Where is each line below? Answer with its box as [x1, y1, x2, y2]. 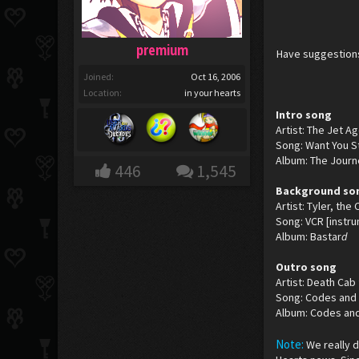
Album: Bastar [276, 229, 342, 244]
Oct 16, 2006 [191, 71, 241, 83]
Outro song [276, 260, 337, 274]
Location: [83, 87, 123, 99]
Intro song [276, 107, 333, 122]
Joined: [83, 71, 115, 83]
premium [135, 40, 188, 59]
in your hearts [184, 87, 241, 99]
